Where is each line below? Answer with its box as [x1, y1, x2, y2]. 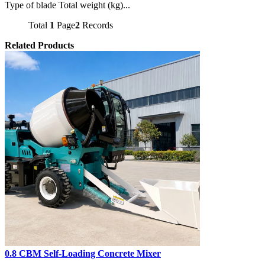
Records [80, 20, 113, 30]
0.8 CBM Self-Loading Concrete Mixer [5, 248, 161, 258]
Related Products [5, 40, 74, 50]
